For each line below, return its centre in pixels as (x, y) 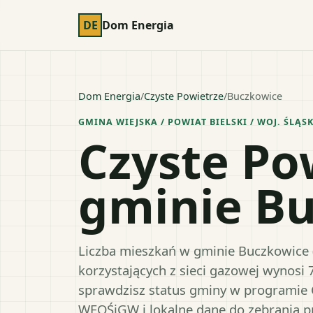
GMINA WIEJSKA (118, 122)
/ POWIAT (183, 122)
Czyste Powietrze (184, 96)
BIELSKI (228, 122)
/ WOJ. (265, 122)
